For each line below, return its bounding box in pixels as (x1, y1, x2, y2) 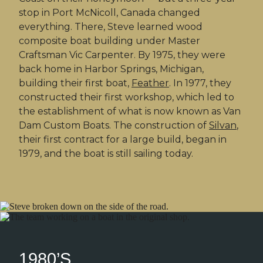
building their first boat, (19, 77, 131, 89)
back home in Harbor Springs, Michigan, (19, 63, 204, 75)
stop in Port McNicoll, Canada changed (19, 7, 200, 19)
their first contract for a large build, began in (19, 134, 227, 146)
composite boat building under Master (19, 35, 200, 47)
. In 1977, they (169, 77, 231, 89)
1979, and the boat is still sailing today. (19, 148, 193, 160)
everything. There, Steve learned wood (19, 21, 203, 33)
